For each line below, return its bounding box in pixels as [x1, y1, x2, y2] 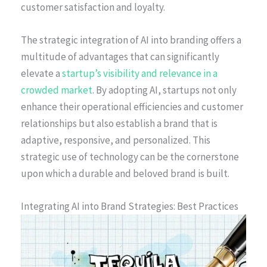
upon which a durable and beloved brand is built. [21, 167, 229, 181]
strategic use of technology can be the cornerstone [21, 150, 239, 164]
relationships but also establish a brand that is [21, 117, 218, 131]
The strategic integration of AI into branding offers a [21, 33, 241, 47]
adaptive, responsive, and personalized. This [21, 133, 210, 147]
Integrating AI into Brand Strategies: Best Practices [21, 200, 238, 213]
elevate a [21, 67, 62, 80]
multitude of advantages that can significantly [21, 50, 219, 64]
